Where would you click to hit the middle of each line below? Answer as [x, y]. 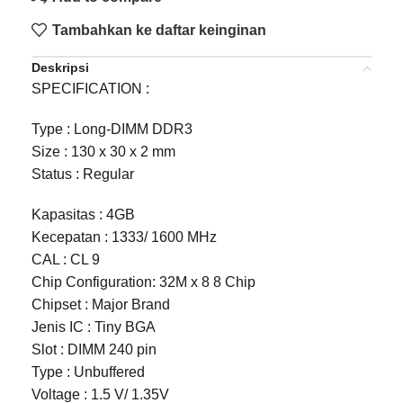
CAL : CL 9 [66, 260]
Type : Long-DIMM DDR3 [112, 129]
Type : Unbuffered [88, 372]
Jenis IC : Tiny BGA [94, 327]
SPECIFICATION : [90, 89]
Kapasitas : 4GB [83, 215]
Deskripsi [60, 67]
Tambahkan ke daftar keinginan [160, 30]
